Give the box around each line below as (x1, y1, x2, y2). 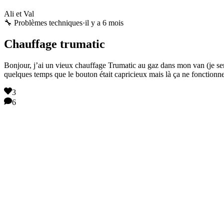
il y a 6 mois (85, 18, 123, 27)
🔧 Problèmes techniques (4, 18, 82, 27)
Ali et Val (4, 9, 34, 18)
